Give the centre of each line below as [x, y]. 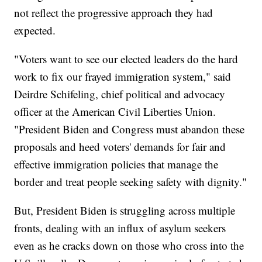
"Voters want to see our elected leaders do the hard [126, 59]
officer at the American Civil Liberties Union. [115, 112]
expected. [35, 30]
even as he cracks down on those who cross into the [129, 246]
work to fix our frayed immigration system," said [123, 77]
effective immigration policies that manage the [116, 164]
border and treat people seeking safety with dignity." [131, 182]
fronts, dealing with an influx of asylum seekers [120, 228]
